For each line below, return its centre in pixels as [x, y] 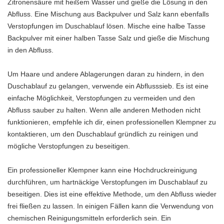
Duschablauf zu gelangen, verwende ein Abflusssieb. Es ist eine [108, 86]
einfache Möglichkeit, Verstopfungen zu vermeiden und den [101, 98]
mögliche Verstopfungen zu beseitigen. [69, 146]
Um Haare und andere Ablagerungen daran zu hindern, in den [106, 74]
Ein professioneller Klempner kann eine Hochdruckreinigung [102, 170]
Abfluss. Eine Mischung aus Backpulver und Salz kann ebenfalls [108, 14]
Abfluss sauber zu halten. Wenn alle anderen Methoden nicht [104, 110]
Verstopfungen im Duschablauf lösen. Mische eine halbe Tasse [106, 26]
